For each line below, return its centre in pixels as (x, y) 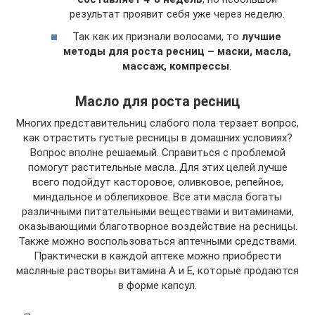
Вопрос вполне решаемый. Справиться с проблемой (157, 152)
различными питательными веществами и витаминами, (157, 211)
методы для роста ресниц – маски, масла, (177, 51)
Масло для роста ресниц (157, 101)
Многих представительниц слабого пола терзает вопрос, (157, 123)
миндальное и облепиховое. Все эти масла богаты (157, 197)
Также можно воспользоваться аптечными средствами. (157, 241)
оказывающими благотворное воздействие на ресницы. (157, 226)
